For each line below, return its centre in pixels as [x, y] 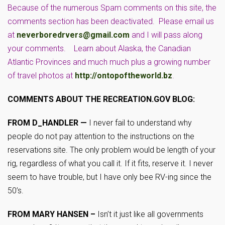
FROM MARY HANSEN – [51, 214]
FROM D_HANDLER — [47, 123]
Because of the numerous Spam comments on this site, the [112, 8]
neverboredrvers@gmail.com [73, 35]
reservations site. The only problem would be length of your [111, 150]
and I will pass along [166, 35]
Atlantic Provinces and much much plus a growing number [109, 62]
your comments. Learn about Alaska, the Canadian [99, 48]
